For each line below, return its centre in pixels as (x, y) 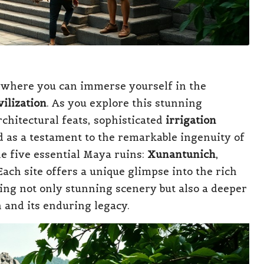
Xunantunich (181, 154)
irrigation (191, 120)
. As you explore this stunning (124, 103)
